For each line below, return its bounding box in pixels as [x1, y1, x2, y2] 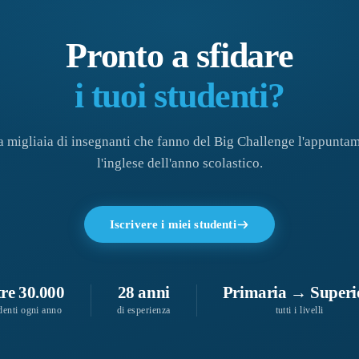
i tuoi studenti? [74, 76, 285, 116]
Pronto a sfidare [65, 36, 294, 76]
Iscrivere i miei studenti [109, 217, 236, 232]
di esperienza [116, 305, 171, 317]
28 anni [117, 283, 170, 302]
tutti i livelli [275, 305, 324, 317]
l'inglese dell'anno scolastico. [96, 155, 263, 171]
